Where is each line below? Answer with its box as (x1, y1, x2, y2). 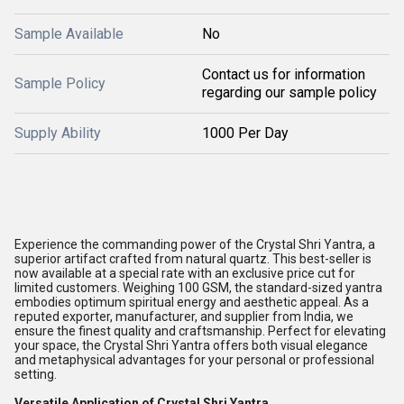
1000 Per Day (202, 124, 289, 142)
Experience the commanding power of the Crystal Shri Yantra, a (14, 237, 375, 252)
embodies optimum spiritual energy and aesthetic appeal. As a (14, 295, 369, 309)
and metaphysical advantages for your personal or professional (14, 353, 374, 367)
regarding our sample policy (202, 84, 377, 101)
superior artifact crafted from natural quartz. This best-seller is (14, 252, 372, 266)
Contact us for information (202, 66, 365, 83)
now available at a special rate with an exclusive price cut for (14, 266, 355, 280)
